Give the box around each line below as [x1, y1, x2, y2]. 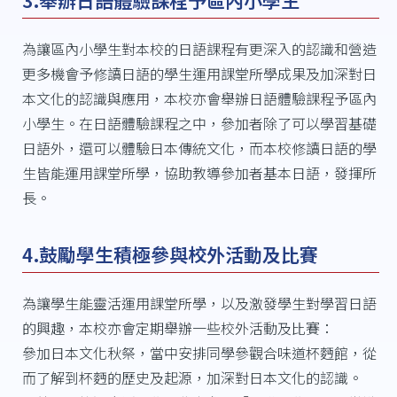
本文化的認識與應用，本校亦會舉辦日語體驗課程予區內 [21, 87, 377, 109]
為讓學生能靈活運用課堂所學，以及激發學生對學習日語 [21, 292, 377, 314]
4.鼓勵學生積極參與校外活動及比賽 [21, 240, 318, 268]
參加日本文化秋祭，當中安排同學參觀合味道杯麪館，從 [21, 341, 377, 363]
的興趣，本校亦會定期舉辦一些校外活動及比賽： [21, 316, 334, 339]
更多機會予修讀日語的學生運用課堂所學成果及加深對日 [21, 62, 377, 84]
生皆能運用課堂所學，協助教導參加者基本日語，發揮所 [21, 161, 377, 183]
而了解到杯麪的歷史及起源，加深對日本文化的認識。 [21, 366, 362, 388]
